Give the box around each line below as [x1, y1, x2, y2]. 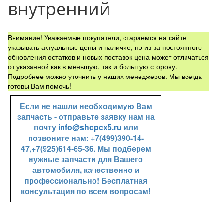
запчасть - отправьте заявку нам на [17, 111, 155, 123]
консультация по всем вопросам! [21, 186, 151, 197]
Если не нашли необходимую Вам [19, 100, 152, 112]
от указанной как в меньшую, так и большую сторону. [8, 62, 177, 72]
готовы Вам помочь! [8, 81, 71, 91]
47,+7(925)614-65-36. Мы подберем [20, 143, 151, 155]
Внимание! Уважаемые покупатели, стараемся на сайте [8, 32, 186, 43]
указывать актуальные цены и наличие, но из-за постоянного [8, 42, 202, 52]
